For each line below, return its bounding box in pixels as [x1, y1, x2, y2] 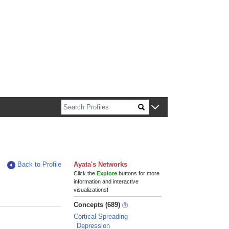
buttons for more [117, 170, 160, 176]
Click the [74, 170, 97, 176]
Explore [97, 170, 118, 176]
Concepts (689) [74, 201, 121, 209]
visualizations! [74, 187, 109, 193]
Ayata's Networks [74, 161, 128, 168]
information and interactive [74, 178, 139, 185]
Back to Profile [17, 161, 62, 168]
